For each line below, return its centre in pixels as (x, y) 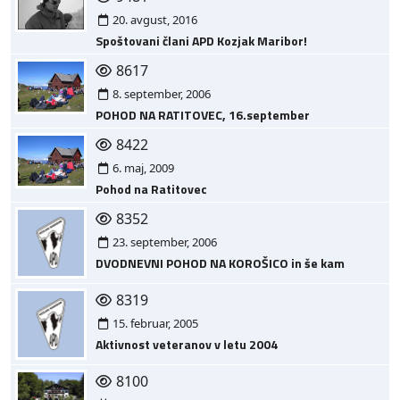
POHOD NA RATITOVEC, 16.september (203, 115)
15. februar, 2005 (154, 324)
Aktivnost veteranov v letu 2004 (187, 345)
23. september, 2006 (164, 242)
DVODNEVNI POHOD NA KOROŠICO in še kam (220, 263)
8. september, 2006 (161, 94)
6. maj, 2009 (142, 168)
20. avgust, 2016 (154, 20)
